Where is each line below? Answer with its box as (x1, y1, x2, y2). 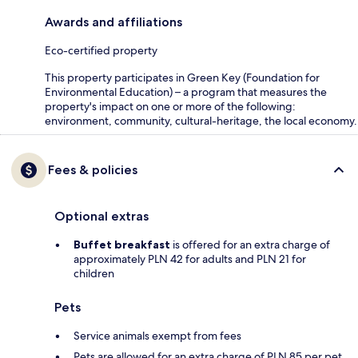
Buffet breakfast (74, 237, 170, 253)
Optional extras (54, 209, 149, 225)
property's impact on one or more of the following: (45, 99, 296, 114)
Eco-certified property (45, 43, 157, 58)
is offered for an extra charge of (170, 237, 330, 253)
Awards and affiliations (45, 14, 182, 30)
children (74, 266, 114, 281)
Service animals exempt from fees (74, 328, 241, 344)
